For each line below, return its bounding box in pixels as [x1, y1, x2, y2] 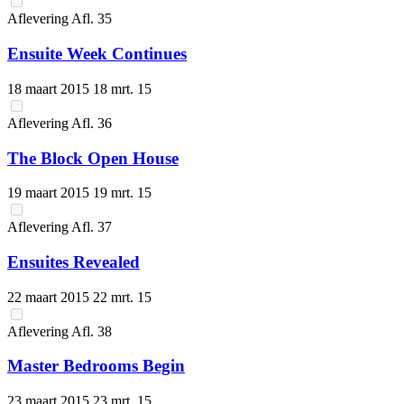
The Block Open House [7, 148, 179, 168]
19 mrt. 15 [93, 185, 151, 201]
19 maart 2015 [7, 185, 93, 201]
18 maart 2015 [7, 80, 93, 96]
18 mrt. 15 [93, 80, 151, 96]
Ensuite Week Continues [7, 44, 187, 64]
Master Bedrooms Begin [7, 356, 185, 376]
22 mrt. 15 [93, 289, 151, 305]
